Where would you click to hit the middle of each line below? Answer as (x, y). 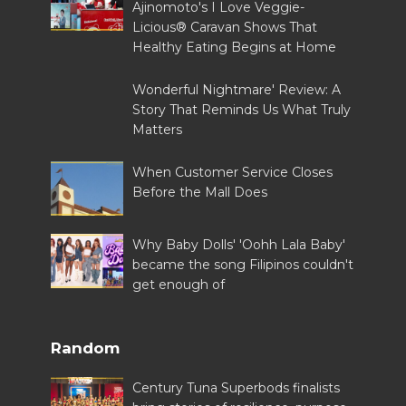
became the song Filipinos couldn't (243, 265)
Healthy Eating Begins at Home (235, 48)
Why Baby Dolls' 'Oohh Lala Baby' (239, 245)
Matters (158, 130)
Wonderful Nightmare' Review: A (237, 90)
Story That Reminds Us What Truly (242, 110)
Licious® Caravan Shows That (225, 28)
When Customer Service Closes (233, 173)
